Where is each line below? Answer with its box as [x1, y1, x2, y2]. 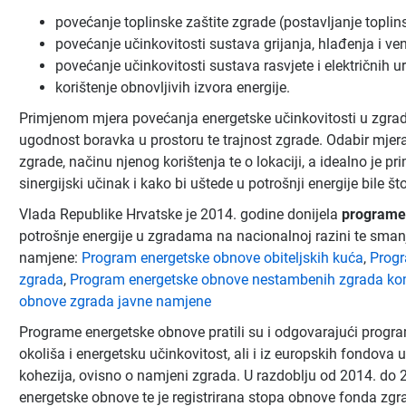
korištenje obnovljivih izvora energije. [54, 79, 290, 96]
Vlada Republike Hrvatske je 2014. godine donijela [18, 206, 342, 223]
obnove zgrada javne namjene [18, 293, 211, 310]
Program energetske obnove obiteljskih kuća [81, 249, 363, 266]
